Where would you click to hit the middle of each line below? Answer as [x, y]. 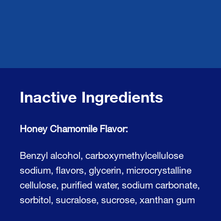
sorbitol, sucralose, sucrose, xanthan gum [107, 199]
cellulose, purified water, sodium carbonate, [110, 184]
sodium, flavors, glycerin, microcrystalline [106, 170]
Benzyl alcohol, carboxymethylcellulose [102, 155]
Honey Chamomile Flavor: [74, 128]
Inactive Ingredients [92, 96]
